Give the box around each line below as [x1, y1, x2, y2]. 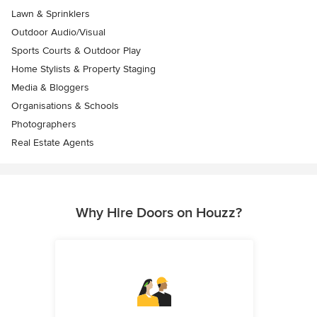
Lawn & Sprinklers [11, 8, 90, 20]
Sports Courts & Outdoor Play [11, 45, 141, 57]
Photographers [11, 118, 76, 130]
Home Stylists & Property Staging [11, 63, 156, 75]
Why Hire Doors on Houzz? [75, 204, 242, 221]
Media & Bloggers [11, 81, 89, 93]
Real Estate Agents [11, 137, 94, 149]
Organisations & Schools [11, 100, 119, 112]
